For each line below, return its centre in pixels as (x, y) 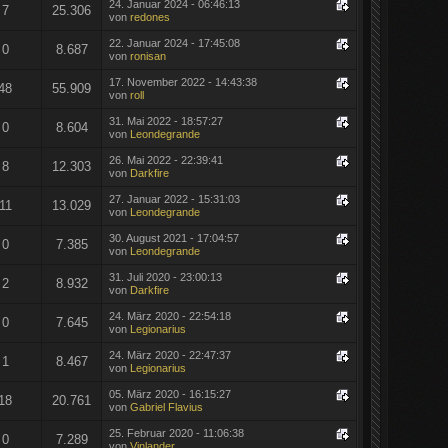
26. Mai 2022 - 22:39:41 (165, 159)
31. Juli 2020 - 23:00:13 (165, 276)
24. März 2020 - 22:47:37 (169, 354)
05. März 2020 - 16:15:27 (169, 393)
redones (149, 16)
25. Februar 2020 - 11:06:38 (176, 432)
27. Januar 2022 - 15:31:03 (174, 198)
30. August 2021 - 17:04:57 (173, 237)
